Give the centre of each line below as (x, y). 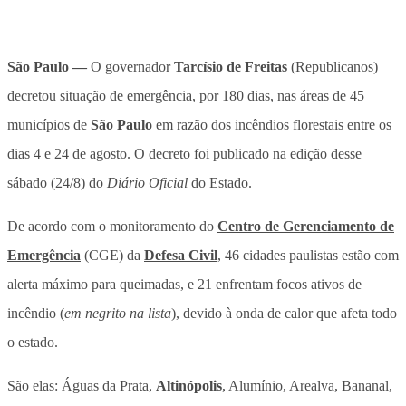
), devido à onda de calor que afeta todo (284, 313)
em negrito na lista (118, 313)
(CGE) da (112, 255)
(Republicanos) (333, 66)
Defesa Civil (181, 255)
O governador (132, 66)
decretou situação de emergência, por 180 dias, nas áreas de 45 (186, 95)
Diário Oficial (147, 182)
